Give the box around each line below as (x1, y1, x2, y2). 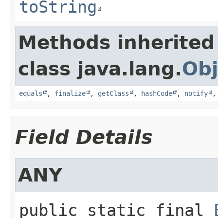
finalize (54, 89, 86, 97)
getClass (98, 89, 129, 97)
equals (19, 89, 42, 97)
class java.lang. (18, 57, 182, 80)
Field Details (15, 126, 153, 148)
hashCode (141, 89, 172, 97)
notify (184, 89, 208, 97)
